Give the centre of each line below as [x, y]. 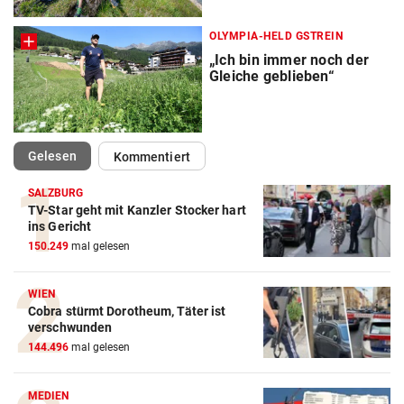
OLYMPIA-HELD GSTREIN [276, 36]
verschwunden [70, 328]
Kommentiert [151, 156]
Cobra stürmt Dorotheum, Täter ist [127, 312]
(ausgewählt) [114, 155]
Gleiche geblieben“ [272, 76]
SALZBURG [56, 193]
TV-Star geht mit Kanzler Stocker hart [137, 210]
